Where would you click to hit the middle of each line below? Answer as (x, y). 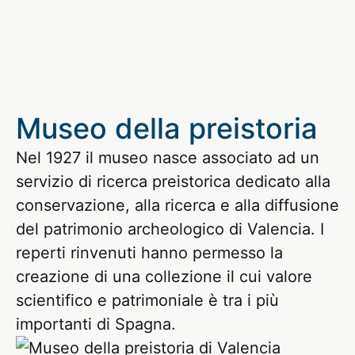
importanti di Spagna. (96, 324)
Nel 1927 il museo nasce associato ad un (168, 158)
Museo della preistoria (167, 129)
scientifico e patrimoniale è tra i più (147, 301)
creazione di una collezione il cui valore (164, 277)
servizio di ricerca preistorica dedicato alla (173, 182)
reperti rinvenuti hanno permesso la (149, 253)
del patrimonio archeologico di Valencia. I (170, 229)
